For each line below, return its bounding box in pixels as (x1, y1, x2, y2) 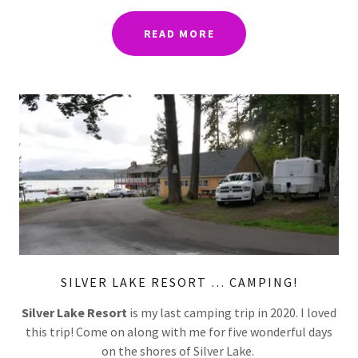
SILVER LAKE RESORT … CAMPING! (60, 273, 298, 290)
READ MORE (143, 26, 215, 42)
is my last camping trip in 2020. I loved (127, 304, 336, 320)
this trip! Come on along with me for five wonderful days (26, 323, 332, 340)
